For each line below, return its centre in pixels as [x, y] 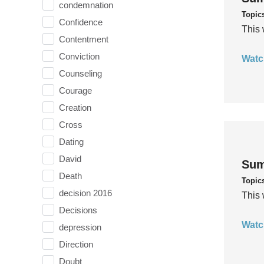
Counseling [80, 73]
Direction [76, 244]
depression [80, 227]
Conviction [79, 56]
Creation [75, 107]
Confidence [81, 22]
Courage [75, 90]
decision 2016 [85, 193]
